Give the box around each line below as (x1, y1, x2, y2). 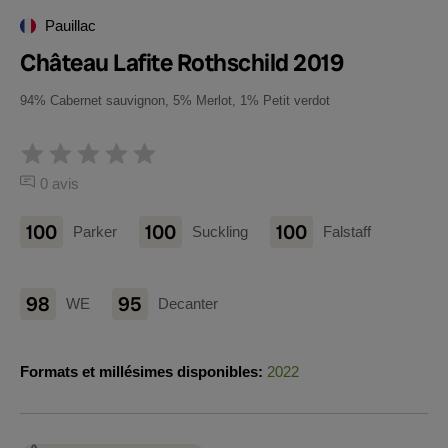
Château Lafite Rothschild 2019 (20, 47, 343, 78)
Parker (73, 223, 117, 240)
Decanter (158, 295, 218, 312)
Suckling (192, 223, 248, 240)
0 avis (40, 175, 79, 192)
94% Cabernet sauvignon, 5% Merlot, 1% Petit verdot (20, 93, 330, 108)
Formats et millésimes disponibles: (20, 363, 263, 380)
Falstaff (323, 223, 371, 240)
